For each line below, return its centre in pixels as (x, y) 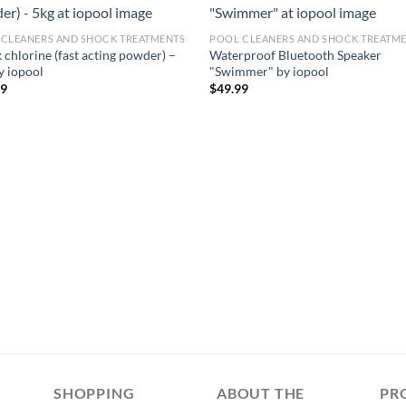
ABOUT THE (261, 393)
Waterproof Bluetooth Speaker (296, 54)
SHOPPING (94, 393)
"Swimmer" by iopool (270, 71)
